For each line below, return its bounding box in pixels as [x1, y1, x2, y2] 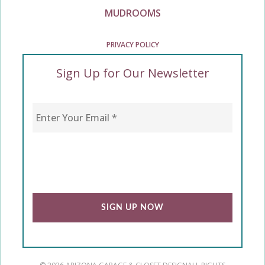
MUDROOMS [104, 6, 161, 20]
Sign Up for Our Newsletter [56, 64, 209, 81]
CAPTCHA [33, 161, 79, 174]
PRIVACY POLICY [106, 39, 159, 50]
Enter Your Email [33, 97, 111, 111]
